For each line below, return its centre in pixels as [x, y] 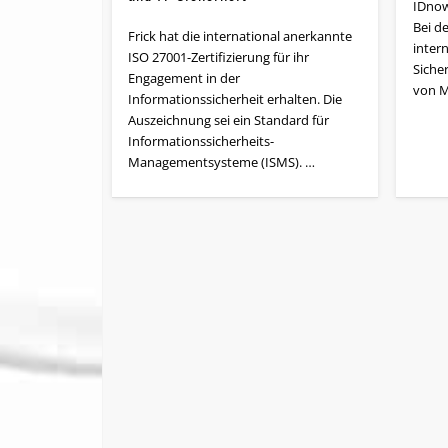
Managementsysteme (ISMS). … [222, 162]
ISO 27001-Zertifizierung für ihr [219, 57]
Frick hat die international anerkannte [240, 36]
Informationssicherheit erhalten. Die [235, 99]
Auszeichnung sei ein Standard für [229, 120]
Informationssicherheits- [201, 141]
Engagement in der [184, 78]
